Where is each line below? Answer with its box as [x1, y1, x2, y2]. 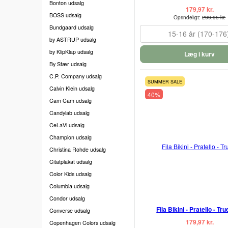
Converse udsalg [49, 206, 90, 214]
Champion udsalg [49, 133, 92, 141]
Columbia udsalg [49, 182, 90, 190]
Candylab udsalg [49, 108, 90, 117]
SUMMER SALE [147, 78, 182, 85]
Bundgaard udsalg [49, 23, 94, 31]
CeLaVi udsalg [49, 121, 84, 129]
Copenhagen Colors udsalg [49, 218, 116, 226]
